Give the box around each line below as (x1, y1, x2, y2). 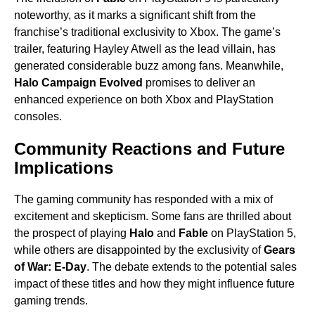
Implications (14, 158, 113, 178)
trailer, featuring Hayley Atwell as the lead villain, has (14, 43, 276, 56)
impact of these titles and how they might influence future (14, 278, 295, 290)
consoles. (14, 110, 62, 123)
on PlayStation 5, (208, 227, 296, 240)
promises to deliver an (143, 77, 255, 89)
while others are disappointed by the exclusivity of (14, 244, 264, 257)
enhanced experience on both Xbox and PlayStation (14, 94, 274, 106)
